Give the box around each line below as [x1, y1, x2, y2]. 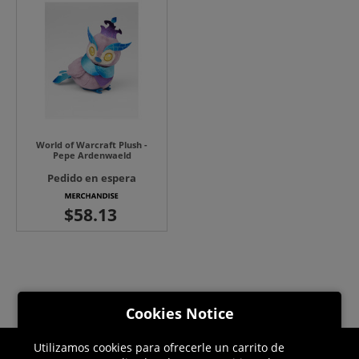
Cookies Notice [125, 304, 234, 323]
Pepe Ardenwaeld [52, 149, 131, 162]
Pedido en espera [47, 171, 136, 186]
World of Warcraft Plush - [36, 139, 147, 151]
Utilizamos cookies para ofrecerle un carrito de [34, 340, 285, 355]
